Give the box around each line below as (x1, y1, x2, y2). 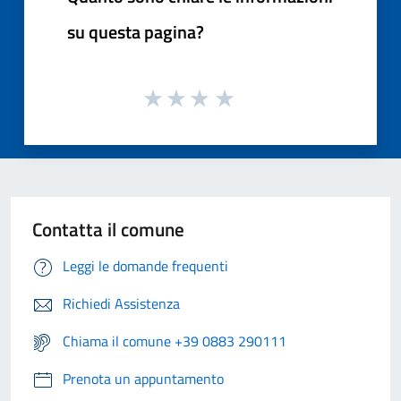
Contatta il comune (32, 214, 184, 243)
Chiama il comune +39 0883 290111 (63, 329, 286, 352)
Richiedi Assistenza (63, 292, 180, 314)
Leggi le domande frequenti (63, 254, 228, 277)
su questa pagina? (67, 18, 204, 46)
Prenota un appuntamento (63, 367, 224, 389)
